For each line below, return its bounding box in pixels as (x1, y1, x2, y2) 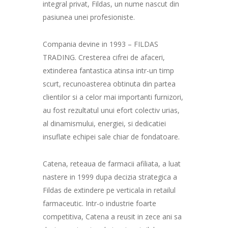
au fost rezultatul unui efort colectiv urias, (43, 105, 180, 115)
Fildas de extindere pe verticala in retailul (43, 185, 176, 195)
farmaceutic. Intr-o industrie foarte (43, 198, 156, 208)
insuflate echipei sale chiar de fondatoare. (43, 132, 180, 141)
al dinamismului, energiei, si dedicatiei (43, 119, 166, 128)
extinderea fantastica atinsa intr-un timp (43, 66, 174, 75)
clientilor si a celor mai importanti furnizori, (43, 92, 183, 102)
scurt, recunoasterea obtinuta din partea (43, 79, 176, 89)
